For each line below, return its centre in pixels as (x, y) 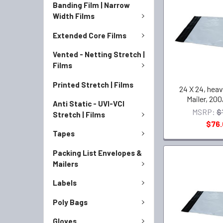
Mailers (65, 164)
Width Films (74, 16)
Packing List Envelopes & (97, 153)
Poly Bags (70, 202)
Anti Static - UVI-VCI (89, 103)
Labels (65, 183)
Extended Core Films (90, 35)
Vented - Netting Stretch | (99, 54)
